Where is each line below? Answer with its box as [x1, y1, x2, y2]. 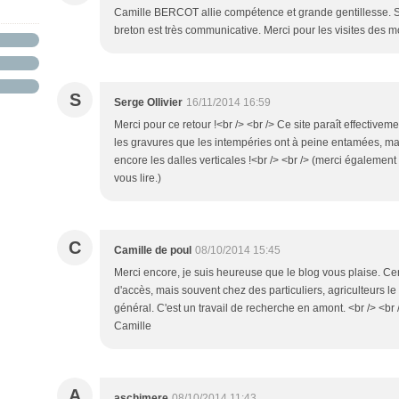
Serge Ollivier [114, 96, 183, 109]
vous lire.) [114, 172, 161, 184]
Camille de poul [114, 244, 191, 256]
